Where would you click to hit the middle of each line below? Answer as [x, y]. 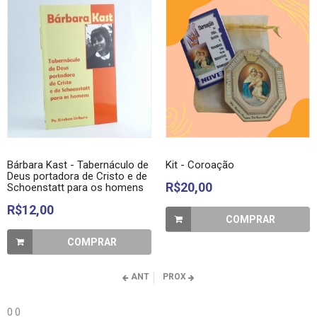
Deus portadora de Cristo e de [77, 176]
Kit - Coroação [200, 165]
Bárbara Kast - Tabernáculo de [78, 165]
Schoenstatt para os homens [75, 188]
